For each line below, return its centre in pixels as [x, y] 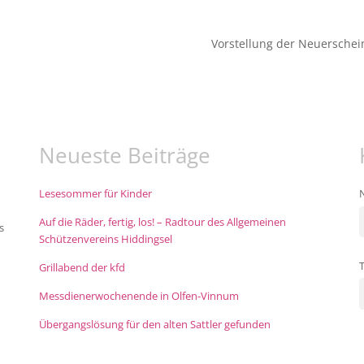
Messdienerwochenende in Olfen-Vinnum [139, 297]
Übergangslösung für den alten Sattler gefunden [154, 325]
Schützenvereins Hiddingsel [105, 240]
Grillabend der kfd [82, 268]
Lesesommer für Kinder [95, 194]
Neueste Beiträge [124, 156]
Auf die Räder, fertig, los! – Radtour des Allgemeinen [162, 223]
